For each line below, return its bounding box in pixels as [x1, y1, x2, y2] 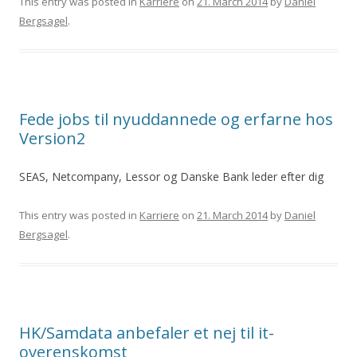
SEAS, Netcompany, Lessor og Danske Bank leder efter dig [19, 169, 324, 184]
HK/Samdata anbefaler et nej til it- [19, 322, 274, 343]
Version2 [19, 127, 85, 149]
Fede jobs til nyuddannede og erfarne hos [19, 108, 333, 130]
